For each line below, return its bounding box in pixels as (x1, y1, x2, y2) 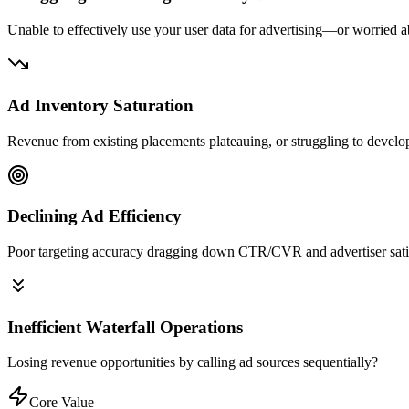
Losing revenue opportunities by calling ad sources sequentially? (7, 354, 378, 371)
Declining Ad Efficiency (7, 206, 182, 226)
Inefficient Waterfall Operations (7, 317, 243, 337)
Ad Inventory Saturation (7, 95, 194, 115)
